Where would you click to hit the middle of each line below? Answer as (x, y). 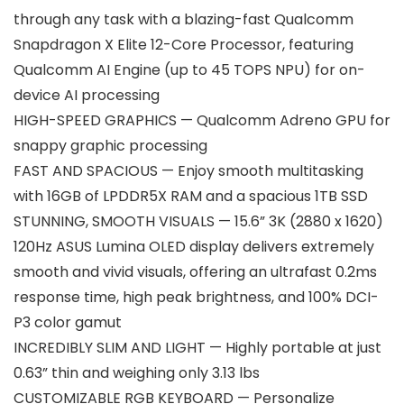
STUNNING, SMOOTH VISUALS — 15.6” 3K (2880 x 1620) (198, 221)
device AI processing (87, 95)
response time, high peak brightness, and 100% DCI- (196, 297)
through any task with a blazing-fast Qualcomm (184, 19)
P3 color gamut (68, 322)
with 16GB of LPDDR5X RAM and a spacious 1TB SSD (191, 196)
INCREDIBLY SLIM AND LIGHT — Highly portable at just (197, 348)
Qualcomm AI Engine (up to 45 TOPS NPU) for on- (189, 70)
